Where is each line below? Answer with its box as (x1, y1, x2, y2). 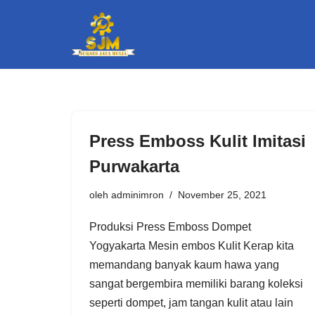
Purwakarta (89, 156, 179, 176)
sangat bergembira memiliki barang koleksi (89, 277, 303, 290)
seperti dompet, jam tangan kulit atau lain (89, 296, 293, 309)
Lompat (11, 33, 48, 45)
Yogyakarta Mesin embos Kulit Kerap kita (89, 239, 294, 252)
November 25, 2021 (178, 188, 266, 200)
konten (11, 71, 44, 83)
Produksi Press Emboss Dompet (89, 220, 251, 233)
